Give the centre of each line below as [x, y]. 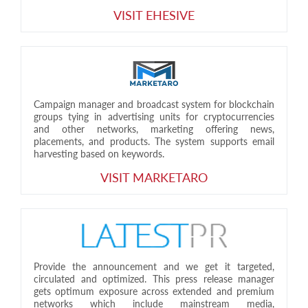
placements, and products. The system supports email [154, 141]
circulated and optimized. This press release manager [154, 278]
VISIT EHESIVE [154, 15]
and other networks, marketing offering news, [154, 129]
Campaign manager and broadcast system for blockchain [154, 104]
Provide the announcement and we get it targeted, [154, 266]
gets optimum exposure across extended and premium [154, 291]
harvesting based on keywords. [99, 153]
